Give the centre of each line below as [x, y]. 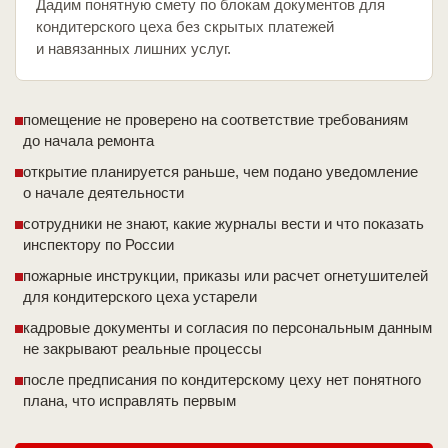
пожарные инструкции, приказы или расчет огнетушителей [225, 276]
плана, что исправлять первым [129, 401]
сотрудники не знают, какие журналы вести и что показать [223, 224]
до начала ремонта [88, 141]
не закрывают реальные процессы [142, 349]
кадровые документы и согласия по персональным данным [227, 328]
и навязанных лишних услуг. [133, 49]
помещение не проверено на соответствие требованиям [215, 120]
